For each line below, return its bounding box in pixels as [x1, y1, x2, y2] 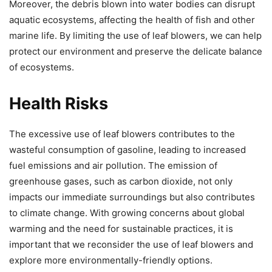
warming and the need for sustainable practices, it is [9, 222, 233, 234]
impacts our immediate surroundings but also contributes [9, 191, 255, 203]
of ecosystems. [9, 61, 74, 73]
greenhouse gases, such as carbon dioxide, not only [9, 175, 233, 187]
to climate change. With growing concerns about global [9, 206, 245, 219]
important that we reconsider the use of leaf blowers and [9, 238, 253, 250]
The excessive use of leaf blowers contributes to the [9, 127, 235, 140]
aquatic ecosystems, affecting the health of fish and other [9, 13, 255, 25]
